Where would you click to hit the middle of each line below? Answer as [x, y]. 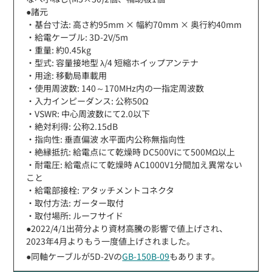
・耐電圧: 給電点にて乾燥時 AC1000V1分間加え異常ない [134, 164]
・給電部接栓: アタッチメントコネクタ [100, 190]
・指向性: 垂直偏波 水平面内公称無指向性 [106, 139]
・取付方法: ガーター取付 [75, 202]
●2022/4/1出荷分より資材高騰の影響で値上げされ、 [127, 228]
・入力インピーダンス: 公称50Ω [87, 100]
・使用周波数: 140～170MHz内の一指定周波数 [115, 88]
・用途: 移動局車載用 [67, 75]
